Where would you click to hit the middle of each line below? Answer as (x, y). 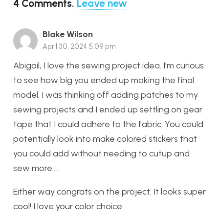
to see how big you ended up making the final (104, 80)
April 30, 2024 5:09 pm (79, 47)
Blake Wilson (68, 34)
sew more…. (36, 168)
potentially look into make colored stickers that (105, 139)
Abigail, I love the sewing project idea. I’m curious (109, 66)
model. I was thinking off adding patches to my (106, 95)
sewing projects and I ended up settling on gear (108, 110)
